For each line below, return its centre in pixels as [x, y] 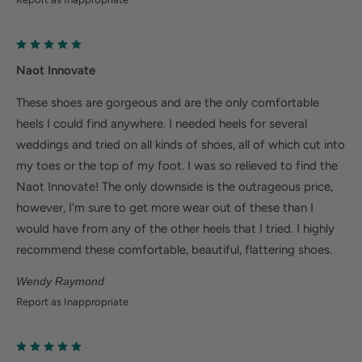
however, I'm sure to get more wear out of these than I [165, 207]
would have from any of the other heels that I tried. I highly [175, 228]
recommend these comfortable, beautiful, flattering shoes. [174, 249]
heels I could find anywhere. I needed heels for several [162, 123]
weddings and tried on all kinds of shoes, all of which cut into [181, 144]
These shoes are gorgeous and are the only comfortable [168, 102]
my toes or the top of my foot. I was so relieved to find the [177, 165]
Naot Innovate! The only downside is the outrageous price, [175, 186]
